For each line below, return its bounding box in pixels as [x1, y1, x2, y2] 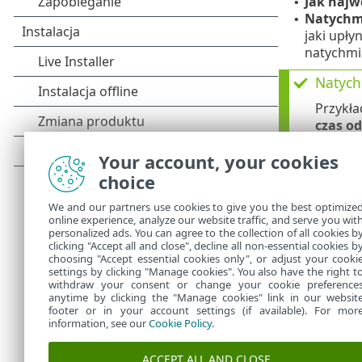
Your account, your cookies [99, 149, 339, 174]
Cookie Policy [149, 316, 212, 330]
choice [99, 170, 155, 194]
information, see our [48, 316, 149, 330]
